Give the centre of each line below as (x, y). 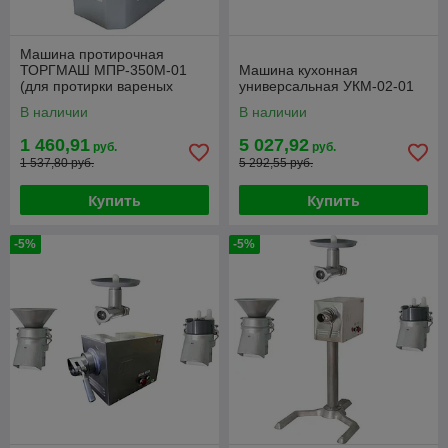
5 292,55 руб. (276, 163)
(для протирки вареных (96, 86)
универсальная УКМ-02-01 (326, 86)
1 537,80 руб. (57, 163)
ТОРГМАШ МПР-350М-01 (103, 70)
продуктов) (55, 102)
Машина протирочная (92, 54)
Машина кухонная (298, 70)
